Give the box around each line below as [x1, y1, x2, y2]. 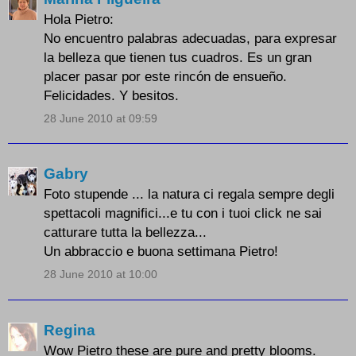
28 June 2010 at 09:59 [44, 111, 157, 125]
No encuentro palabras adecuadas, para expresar [44, 29, 337, 46]
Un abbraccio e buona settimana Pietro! [44, 243, 278, 260]
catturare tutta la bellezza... [44, 224, 207, 241]
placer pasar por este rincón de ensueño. [44, 68, 287, 84]
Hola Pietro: [44, 10, 114, 27]
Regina [44, 321, 95, 339]
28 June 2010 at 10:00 [44, 268, 157, 281]
